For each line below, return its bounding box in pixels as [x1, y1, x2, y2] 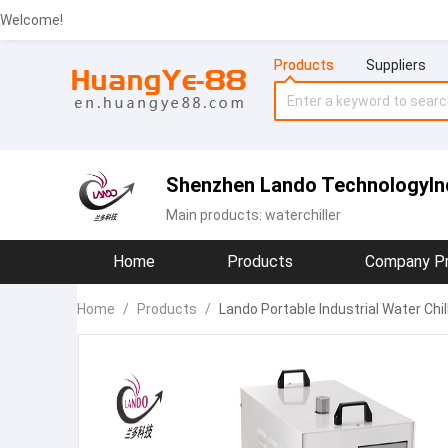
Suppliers [365, 57, 426, 73]
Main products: [166, 207, 265, 223]
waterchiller [265, 207, 341, 223]
